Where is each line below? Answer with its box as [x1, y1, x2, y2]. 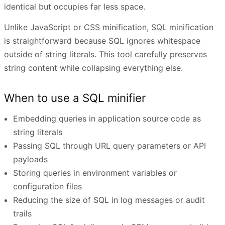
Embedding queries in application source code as [13, 113, 201, 124]
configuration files [13, 181, 82, 191]
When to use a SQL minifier [4, 91, 146, 104]
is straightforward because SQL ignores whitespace [4, 36, 200, 46]
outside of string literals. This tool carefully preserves [4, 49, 207, 59]
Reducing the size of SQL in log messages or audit [13, 194, 205, 205]
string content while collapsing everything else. [4, 63, 183, 73]
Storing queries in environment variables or [13, 167, 177, 178]
